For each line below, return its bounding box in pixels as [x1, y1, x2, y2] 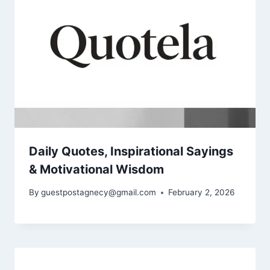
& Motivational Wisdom [29, 162, 164, 177]
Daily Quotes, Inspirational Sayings [29, 143, 233, 159]
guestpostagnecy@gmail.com [41, 187, 157, 198]
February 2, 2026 [168, 187, 235, 198]
